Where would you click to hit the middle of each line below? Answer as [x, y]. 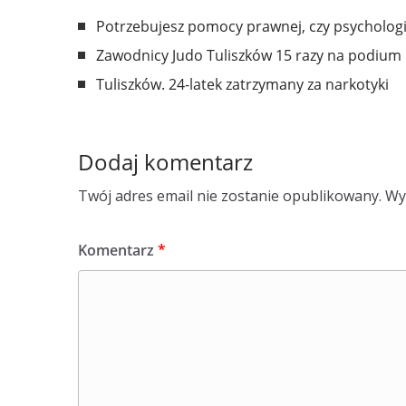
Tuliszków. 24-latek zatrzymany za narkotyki [242, 84]
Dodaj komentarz [165, 162]
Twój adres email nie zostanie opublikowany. [230, 196]
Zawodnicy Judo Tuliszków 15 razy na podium [249, 55]
